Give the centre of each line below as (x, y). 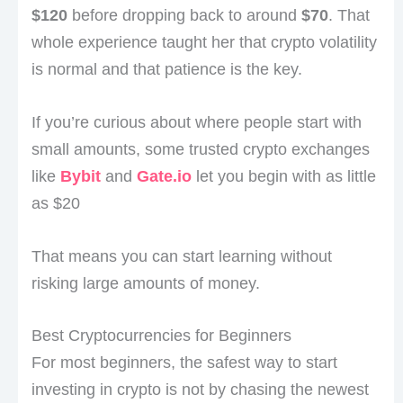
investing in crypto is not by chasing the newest (200, 390)
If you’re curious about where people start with (196, 122)
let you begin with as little (286, 176)
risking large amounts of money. (148, 283)
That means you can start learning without (181, 256)
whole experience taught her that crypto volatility (204, 43)
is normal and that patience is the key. (166, 70)
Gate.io (164, 176)
